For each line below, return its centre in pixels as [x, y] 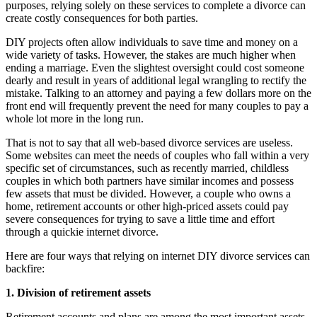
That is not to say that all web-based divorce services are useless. [149, 142]
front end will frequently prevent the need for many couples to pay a [157, 105]
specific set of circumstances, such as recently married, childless [147, 168]
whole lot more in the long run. [75, 118]
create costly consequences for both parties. [102, 18]
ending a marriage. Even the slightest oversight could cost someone [155, 67]
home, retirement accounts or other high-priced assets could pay [147, 206]
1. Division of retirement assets [78, 292]
